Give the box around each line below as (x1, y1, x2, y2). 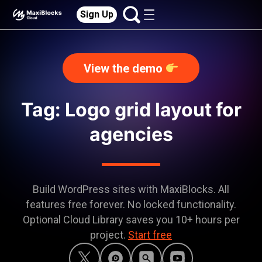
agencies (89, 123, 173, 146)
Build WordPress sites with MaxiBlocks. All (33, 183, 229, 195)
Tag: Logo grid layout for (20, 98, 242, 121)
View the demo (83, 61, 166, 75)
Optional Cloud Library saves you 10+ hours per (22, 213, 240, 226)
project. (90, 229, 128, 241)
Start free (128, 229, 172, 241)
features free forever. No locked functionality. (26, 198, 236, 211)
